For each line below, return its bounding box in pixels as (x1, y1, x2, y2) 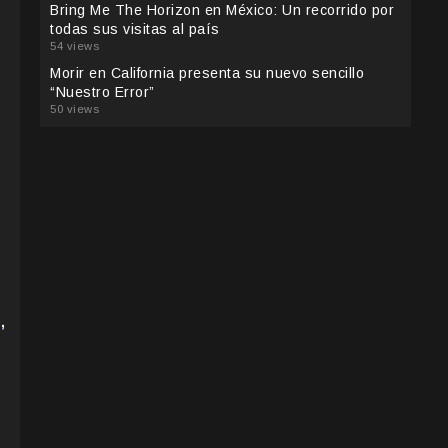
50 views (50, 103, 99, 116)
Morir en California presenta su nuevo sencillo (50, 65, 364, 82)
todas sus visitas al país (50, 21, 220, 38)
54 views (50, 40, 99, 53)
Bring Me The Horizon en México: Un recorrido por (50, 2, 394, 19)
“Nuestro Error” (50, 84, 155, 101)
